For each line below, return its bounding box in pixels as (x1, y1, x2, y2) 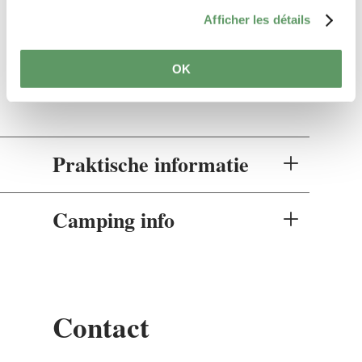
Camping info (52, 204, 175, 235)
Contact (52, 305, 149, 347)
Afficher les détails (204, 12, 311, 27)
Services (52, 2, 127, 33)
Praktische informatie (52, 148, 249, 179)
